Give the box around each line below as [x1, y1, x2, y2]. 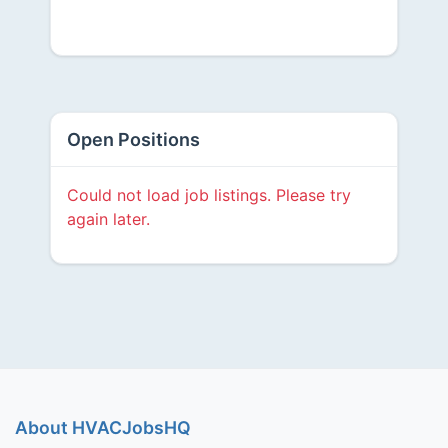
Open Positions [66, 129, 200, 150]
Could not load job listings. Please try [66, 185, 351, 205]
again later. [66, 209, 150, 229]
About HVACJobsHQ [15, 417, 191, 438]
